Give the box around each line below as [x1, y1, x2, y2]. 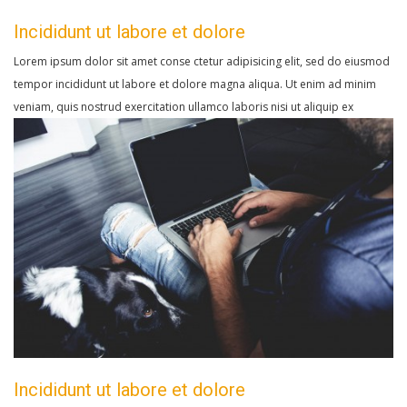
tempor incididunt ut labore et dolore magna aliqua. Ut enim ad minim [14, 76, 376, 93]
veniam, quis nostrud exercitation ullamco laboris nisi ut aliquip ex [14, 99, 353, 115]
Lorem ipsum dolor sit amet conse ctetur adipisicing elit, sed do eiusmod [14, 54, 390, 70]
